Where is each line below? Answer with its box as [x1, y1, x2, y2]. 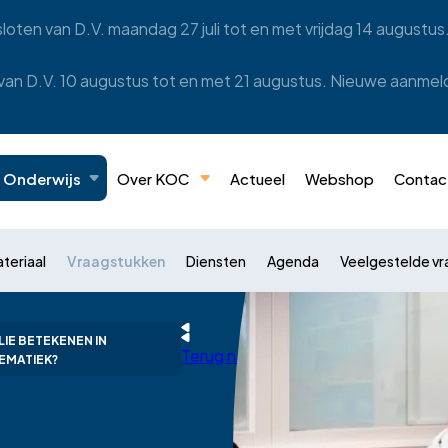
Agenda [267, 249, 319, 272]
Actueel [230, 166, 285, 190]
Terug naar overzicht [181, 341, 331, 368]
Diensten [186, 249, 246, 272]
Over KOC [117, 166, 189, 190]
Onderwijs [3, 166, 81, 190]
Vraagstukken [67, 249, 165, 272]
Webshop [305, 166, 374, 190]
